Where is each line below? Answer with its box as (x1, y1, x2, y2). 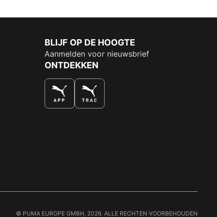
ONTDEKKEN (45, 60, 98, 71)
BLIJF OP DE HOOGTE (45, 37, 135, 48)
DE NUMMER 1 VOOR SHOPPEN (45, 108, 161, 119)
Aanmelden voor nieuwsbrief (45, 49, 149, 59)
